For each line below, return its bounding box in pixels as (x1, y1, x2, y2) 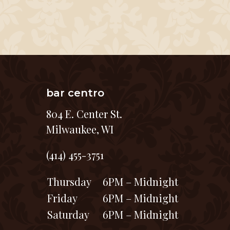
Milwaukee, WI (46, 122, 113, 136)
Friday (47, 191, 78, 205)
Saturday (47, 207, 89, 221)
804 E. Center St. (46, 107, 122, 121)
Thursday (47, 175, 91, 188)
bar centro (46, 87, 104, 99)
